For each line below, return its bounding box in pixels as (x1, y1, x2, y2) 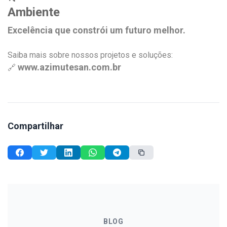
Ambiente (8, 5, 60, 19)
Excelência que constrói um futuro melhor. (8, 24, 185, 35)
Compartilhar (8, 120, 63, 131)
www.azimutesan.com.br (18, 61, 121, 72)
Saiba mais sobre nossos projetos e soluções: (8, 50, 173, 60)
